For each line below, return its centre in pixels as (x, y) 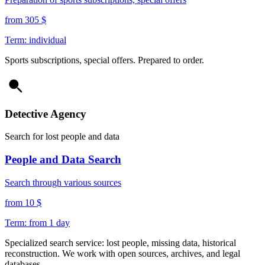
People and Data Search (63, 159)
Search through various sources (63, 182)
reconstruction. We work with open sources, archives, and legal (122, 253)
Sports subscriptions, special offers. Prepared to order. (104, 60)
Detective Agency (46, 114)
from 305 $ (25, 20)
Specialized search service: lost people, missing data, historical (120, 243)
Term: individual (35, 40)
